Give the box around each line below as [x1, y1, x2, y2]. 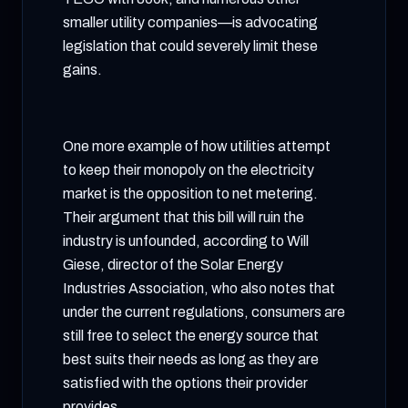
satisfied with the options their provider [63, 375, 308, 391]
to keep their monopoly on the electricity [63, 162, 314, 178]
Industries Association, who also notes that [63, 280, 335, 296]
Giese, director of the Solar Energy [63, 257, 283, 272]
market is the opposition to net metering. [63, 186, 318, 201]
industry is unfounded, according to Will [63, 233, 309, 249]
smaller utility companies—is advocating [63, 15, 318, 30]
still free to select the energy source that [63, 328, 319, 343]
